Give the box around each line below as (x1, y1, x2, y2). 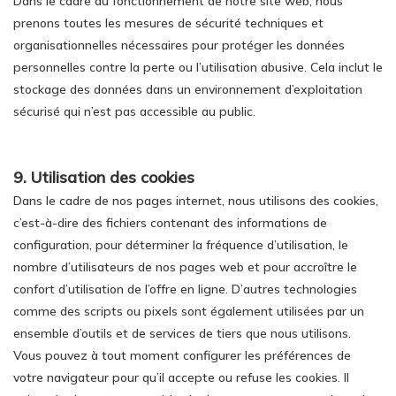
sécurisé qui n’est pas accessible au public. (13, 103, 255, 119)
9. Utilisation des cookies (13, 167, 194, 187)
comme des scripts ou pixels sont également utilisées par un (13, 303, 364, 319)
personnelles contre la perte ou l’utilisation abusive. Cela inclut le (13, 59, 383, 75)
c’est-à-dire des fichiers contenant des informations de (13, 215, 327, 231)
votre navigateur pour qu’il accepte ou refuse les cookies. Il (13, 369, 349, 385)
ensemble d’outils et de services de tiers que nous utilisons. (13, 325, 351, 341)
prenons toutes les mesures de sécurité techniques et (13, 15, 324, 31)
